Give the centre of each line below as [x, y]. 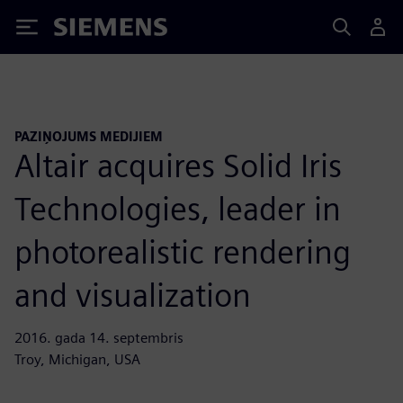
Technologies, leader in [178, 208]
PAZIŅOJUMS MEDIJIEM [89, 136]
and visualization [133, 295]
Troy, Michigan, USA [77, 359]
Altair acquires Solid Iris [178, 165]
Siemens [84, 30]
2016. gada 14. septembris [99, 337]
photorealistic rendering [183, 251]
